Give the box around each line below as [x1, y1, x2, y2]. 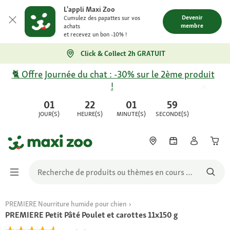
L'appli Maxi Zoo [64, 5, 115, 14]
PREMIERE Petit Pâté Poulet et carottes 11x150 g [5, 209, 178, 220]
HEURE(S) [77, 110, 103, 118]
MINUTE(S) [116, 110, 146, 118]
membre [181, 22, 204, 30]
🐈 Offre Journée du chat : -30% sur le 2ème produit [11, 68, 215, 81]
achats [64, 22, 80, 30]
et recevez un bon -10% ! [64, 30, 127, 39]
